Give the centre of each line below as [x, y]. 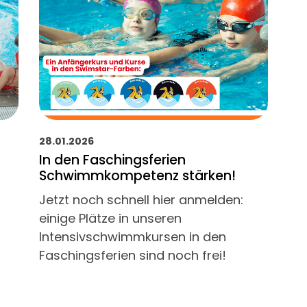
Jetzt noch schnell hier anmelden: [142, 200]
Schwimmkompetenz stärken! [138, 176]
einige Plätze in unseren [111, 219]
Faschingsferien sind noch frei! [133, 256]
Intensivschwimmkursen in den [133, 237]
